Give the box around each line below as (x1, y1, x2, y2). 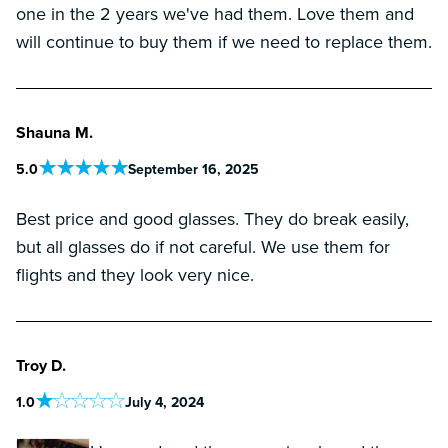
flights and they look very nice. (16, 261, 254, 287)
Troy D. (16, 353, 66, 377)
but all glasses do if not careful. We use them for (16, 233, 390, 259)
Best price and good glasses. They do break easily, (16, 205, 409, 231)
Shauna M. (16, 120, 93, 144)
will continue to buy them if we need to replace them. (16, 28, 432, 54)
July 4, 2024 (125, 391, 204, 412)
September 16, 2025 (128, 158, 259, 179)
